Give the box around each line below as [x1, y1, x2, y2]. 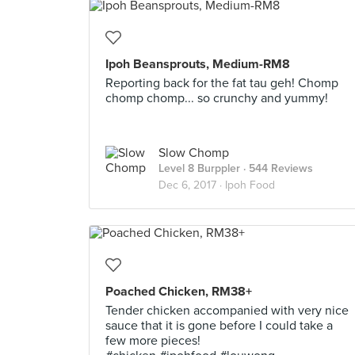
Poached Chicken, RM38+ [105, 284, 252, 300]
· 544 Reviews [240, 162, 313, 175]
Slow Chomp [158, 145, 229, 161]
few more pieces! [105, 333, 200, 349]
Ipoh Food [225, 178, 275, 192]
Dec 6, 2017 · [158, 178, 225, 192]
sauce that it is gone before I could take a [105, 318, 333, 334]
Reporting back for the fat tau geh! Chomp [105, 75, 338, 91]
